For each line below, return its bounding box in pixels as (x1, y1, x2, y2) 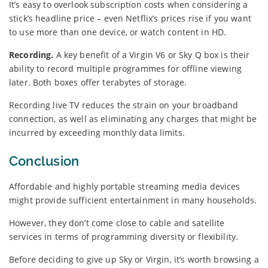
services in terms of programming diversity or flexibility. (9, 230, 239, 242)
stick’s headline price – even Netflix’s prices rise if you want (9, 12, 251, 24)
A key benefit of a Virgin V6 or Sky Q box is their (56, 48, 250, 60)
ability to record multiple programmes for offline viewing (9, 62, 242, 74)
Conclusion (9, 153, 80, 169)
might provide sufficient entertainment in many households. (9, 194, 257, 206)
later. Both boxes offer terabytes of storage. (9, 76, 187, 88)
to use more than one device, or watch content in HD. (9, 26, 227, 38)
